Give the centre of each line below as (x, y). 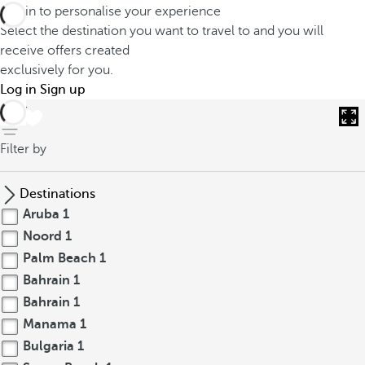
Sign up (63, 90)
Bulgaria (48, 346)
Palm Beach (59, 258)
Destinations (57, 194)
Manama (50, 324)
